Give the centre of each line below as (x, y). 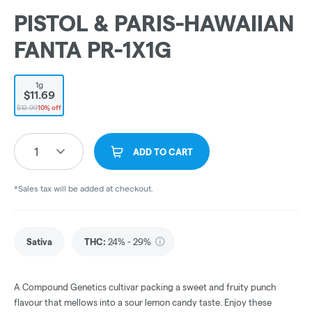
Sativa (39, 242)
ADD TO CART (163, 152)
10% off (49, 107)
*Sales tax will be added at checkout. (84, 189)
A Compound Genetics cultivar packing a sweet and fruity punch (145, 287)
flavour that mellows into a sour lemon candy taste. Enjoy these (143, 303)
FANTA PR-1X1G (93, 50)
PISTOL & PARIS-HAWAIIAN (154, 24)
